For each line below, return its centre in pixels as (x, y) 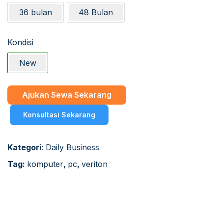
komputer (45, 164)
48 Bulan (96, 12)
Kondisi (20, 42)
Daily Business (72, 147)
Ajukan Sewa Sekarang (67, 95)
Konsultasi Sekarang (59, 114)
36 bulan (36, 12)
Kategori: (27, 147)
